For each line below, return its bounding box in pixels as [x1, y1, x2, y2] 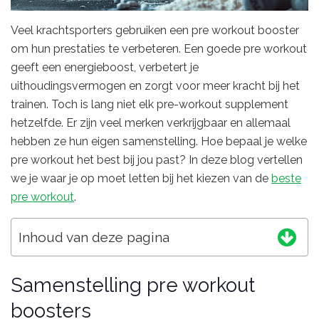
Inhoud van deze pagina [19, 229, 169, 245]
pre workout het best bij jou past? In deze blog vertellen [11, 152, 303, 167]
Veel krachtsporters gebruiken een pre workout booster [11, 23, 299, 37]
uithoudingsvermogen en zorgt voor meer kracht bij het [11, 78, 300, 93]
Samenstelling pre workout [11, 273, 255, 297]
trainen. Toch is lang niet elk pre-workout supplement [11, 97, 288, 111]
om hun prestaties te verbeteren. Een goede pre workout [11, 41, 307, 56]
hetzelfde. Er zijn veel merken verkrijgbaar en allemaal [11, 115, 291, 130]
